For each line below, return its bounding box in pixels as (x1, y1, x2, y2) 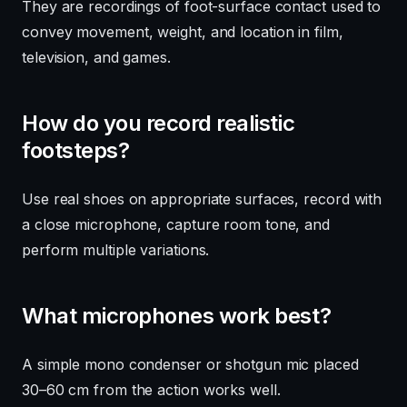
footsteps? (22, 136, 130, 164)
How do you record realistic (22, 109, 295, 136)
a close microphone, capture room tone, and (22, 214, 331, 233)
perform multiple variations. (22, 240, 210, 259)
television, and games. (22, 47, 171, 66)
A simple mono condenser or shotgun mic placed (22, 354, 359, 373)
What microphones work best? (22, 302, 332, 329)
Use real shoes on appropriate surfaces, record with (22, 189, 382, 208)
